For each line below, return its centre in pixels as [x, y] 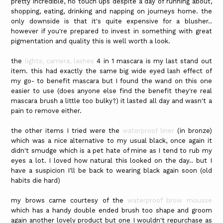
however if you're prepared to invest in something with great [111, 31]
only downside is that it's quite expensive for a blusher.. [111, 21]
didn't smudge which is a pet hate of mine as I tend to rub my [111, 151]
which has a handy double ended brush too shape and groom [111, 211]
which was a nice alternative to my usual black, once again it [111, 141]
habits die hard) [36, 181]
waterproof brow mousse [170, 201]
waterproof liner [148, 131]
